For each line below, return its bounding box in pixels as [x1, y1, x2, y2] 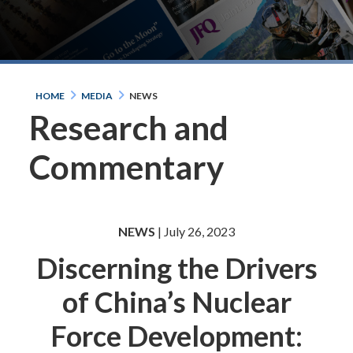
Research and [29, 108, 229, 148]
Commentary [29, 147, 225, 188]
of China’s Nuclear [61, 284, 292, 319]
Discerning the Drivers [35, 250, 318, 285]
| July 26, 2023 [155, 223, 235, 239]
